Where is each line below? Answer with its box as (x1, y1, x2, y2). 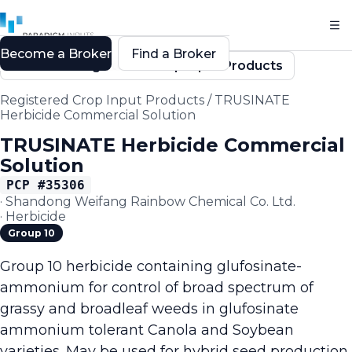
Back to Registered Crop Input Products (21, 58, 283, 73)
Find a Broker (131, 46, 216, 61)
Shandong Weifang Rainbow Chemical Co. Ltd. (5, 194, 295, 209)
